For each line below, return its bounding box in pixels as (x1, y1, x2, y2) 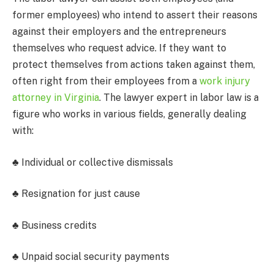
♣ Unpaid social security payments (12, 251, 169, 263)
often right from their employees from (12, 75, 190, 87)
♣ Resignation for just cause (12, 188, 140, 200)
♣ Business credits (12, 219, 97, 231)
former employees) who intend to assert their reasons (12, 9, 257, 21)
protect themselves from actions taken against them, (12, 59, 255, 71)
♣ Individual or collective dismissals (12, 156, 173, 168)
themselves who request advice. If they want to (12, 42, 226, 54)
